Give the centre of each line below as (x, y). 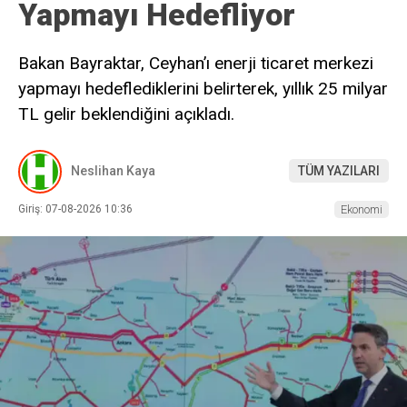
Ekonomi (362, 209)
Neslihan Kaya (113, 171)
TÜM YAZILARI (339, 171)
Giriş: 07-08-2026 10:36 (75, 208)
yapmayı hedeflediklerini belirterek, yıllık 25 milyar (203, 88)
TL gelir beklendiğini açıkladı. (126, 114)
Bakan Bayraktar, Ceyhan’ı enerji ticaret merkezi (196, 63)
